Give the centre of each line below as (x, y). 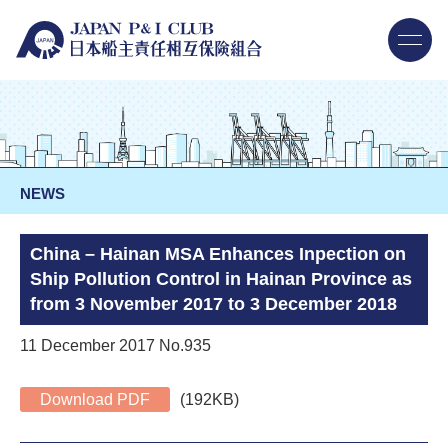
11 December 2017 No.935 (115, 346)
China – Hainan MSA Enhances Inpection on (218, 254)
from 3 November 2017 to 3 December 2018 (213, 304)
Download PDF (95, 400)
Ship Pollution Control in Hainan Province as (221, 279)
